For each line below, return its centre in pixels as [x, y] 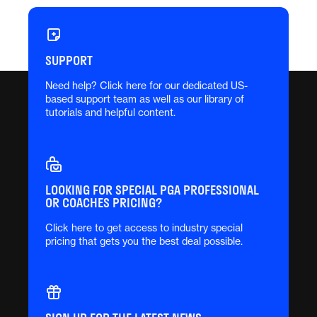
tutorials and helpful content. [110, 112]
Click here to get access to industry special [144, 227]
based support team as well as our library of [145, 98]
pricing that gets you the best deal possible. [144, 241]
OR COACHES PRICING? [104, 202]
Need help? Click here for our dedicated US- [146, 85]
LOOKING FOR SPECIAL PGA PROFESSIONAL [152, 190]
